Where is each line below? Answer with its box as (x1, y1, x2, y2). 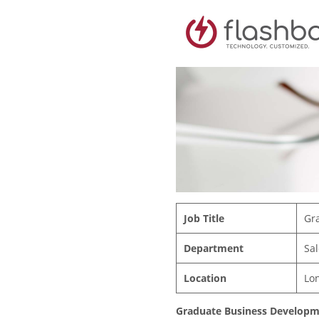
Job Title (184, 211, 224, 226)
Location (184, 271, 226, 286)
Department (184, 241, 244, 256)
